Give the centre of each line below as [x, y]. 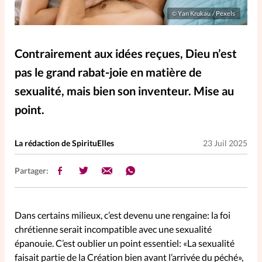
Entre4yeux [58, 48]
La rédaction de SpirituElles [65, 143]
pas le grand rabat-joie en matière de [108, 72]
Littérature [147, 119]
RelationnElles [68, 190]
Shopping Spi [62, 226]
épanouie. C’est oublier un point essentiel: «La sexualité [125, 243]
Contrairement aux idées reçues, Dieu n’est [126, 53]
